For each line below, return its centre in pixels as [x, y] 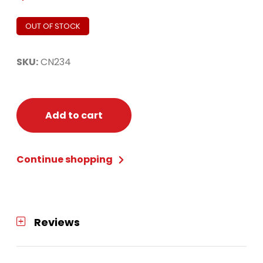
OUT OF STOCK [53, 26]
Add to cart [74, 115]
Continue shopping [65, 159]
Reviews [57, 222]
